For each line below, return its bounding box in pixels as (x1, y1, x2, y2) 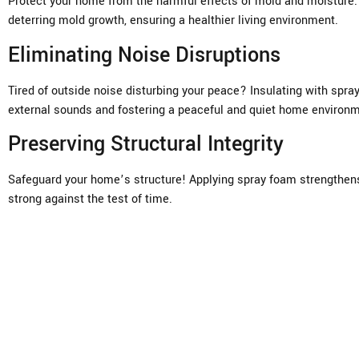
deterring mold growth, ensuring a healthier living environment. (8, 12, 338, 30)
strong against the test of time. (8, 190, 172, 208)
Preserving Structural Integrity (8, 129, 284, 159)
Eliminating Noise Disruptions (8, 40, 280, 70)
